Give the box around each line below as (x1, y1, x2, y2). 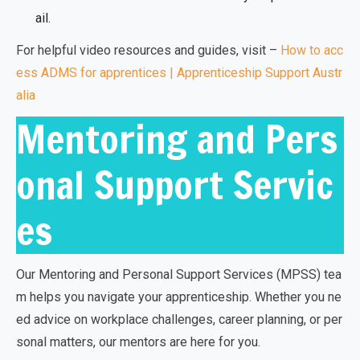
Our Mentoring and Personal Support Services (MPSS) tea (16, 267, 342, 282)
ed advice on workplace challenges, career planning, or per (16, 312, 342, 327)
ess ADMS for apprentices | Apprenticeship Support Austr (16, 65, 342, 80)
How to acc (280, 43, 343, 58)
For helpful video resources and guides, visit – (16, 43, 280, 58)
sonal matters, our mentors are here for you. (16, 334, 260, 350)
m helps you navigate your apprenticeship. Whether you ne (16, 289, 342, 305)
